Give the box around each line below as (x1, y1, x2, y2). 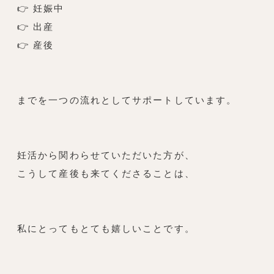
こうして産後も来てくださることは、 (17, 168, 195, 180)
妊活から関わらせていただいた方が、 (17, 149, 195, 161)
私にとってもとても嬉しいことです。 (17, 223, 195, 235)
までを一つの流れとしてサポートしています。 (17, 94, 237, 106)
